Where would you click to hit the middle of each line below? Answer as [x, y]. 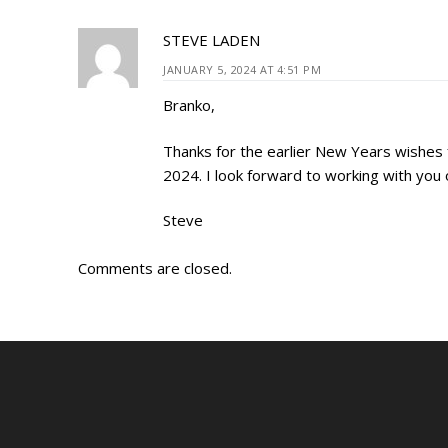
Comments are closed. [155, 268]
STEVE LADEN [211, 40]
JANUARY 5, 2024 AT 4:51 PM [242, 70]
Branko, [189, 105]
